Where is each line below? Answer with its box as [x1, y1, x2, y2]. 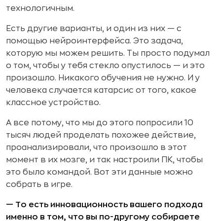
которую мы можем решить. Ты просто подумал [6, 49, 210, 57]
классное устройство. [6, 99, 101, 107]
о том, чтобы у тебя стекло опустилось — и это [6, 62, 205, 70]
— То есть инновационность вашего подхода [6, 201, 203, 209]
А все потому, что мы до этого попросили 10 [6, 119, 193, 127]
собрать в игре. [6, 181, 73, 188]
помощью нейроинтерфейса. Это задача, [6, 37, 183, 45]
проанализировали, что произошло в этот [6, 144, 187, 151]
